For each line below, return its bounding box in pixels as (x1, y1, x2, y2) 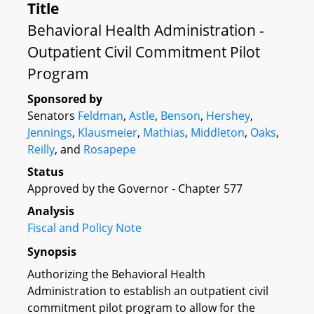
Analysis (27, 203, 74, 219)
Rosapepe (83, 142, 136, 157)
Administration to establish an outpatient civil (27, 282, 268, 299)
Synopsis (27, 243, 76, 259)
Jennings (27, 125, 72, 140)
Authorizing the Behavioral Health (27, 266, 205, 282)
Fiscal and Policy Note (27, 220, 142, 235)
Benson (161, 108, 200, 123)
